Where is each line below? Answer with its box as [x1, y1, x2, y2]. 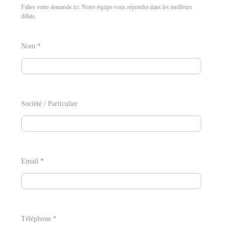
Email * [21, 157, 44, 165]
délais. [21, 12, 37, 20]
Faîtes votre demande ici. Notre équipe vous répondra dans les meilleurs [21, 3, 193, 11]
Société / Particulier [21, 99, 78, 107]
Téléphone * [21, 214, 57, 222]
